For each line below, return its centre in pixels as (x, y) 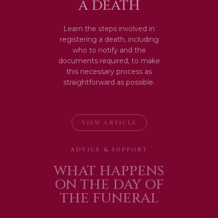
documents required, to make (109, 61)
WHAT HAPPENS (109, 171)
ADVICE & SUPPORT (109, 150)
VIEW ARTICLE (109, 123)
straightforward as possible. (109, 82)
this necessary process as (109, 72)
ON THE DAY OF (109, 185)
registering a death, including (109, 39)
